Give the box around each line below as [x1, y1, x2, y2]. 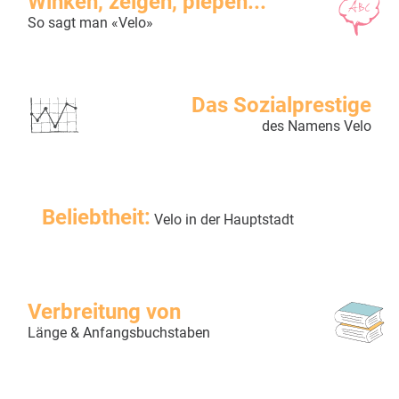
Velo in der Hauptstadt [151, 211, 294, 229]
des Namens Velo [262, 118, 371, 135]
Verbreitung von [28, 299, 181, 325]
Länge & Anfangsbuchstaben [28, 324, 210, 342]
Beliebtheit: [42, 205, 151, 231]
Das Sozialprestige [191, 93, 371, 118]
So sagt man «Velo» [28, 14, 153, 32]
